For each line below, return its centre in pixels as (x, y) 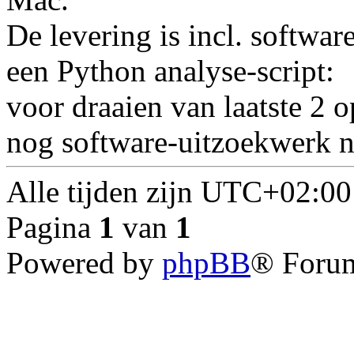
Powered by (84, 263)
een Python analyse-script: (170, 71)
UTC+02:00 (276, 192)
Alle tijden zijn (104, 192)
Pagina (53, 228)
